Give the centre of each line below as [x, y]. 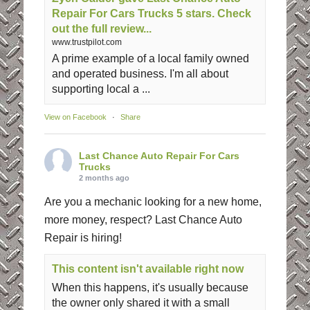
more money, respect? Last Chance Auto [143, 220]
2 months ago [104, 178]
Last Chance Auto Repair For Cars [159, 156]
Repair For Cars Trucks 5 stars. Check [151, 14]
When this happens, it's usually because [150, 288]
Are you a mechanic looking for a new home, [153, 202]
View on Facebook [75, 117]
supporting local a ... [101, 89]
